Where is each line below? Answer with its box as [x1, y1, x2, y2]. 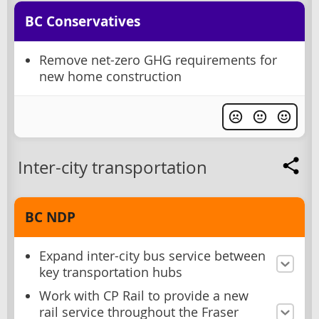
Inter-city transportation [18, 155, 207, 179]
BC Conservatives [25, 11, 140, 31]
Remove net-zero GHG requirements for [39, 51, 277, 68]
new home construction [39, 68, 182, 85]
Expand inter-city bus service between [39, 247, 266, 264]
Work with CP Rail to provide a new [39, 287, 249, 304]
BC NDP [25, 207, 75, 226]
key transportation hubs [39, 263, 182, 281]
